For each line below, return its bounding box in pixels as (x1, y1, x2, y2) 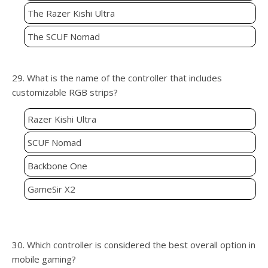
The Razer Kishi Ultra (28, 7, 115, 20)
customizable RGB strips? (12, 86, 118, 99)
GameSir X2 (28, 183, 75, 196)
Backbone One (28, 160, 87, 172)
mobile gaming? (12, 253, 76, 266)
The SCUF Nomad (28, 31, 100, 43)
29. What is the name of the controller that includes (12, 72, 222, 84)
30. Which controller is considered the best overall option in (12, 239, 255, 251)
